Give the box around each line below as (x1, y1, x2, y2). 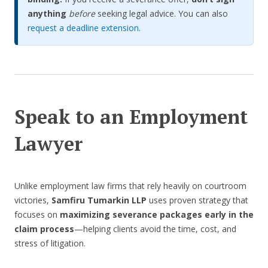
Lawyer (14, 130, 83, 156)
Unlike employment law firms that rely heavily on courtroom (14, 179, 246, 191)
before (69, 7, 98, 19)
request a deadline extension (28, 22, 139, 33)
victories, (14, 194, 51, 206)
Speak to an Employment (14, 103, 248, 129)
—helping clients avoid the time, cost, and (74, 223, 236, 234)
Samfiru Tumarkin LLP (51, 194, 149, 206)
